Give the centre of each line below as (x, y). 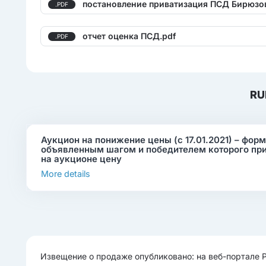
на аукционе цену (82, 159)
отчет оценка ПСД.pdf (129, 36)
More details (66, 174)
